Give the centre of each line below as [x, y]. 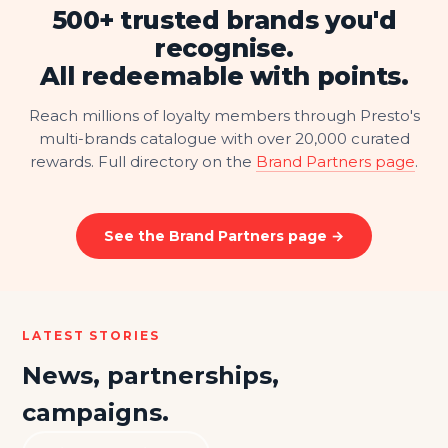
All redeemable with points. [224, 75]
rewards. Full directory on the [143, 161]
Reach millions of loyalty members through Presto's [224, 115]
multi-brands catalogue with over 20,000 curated [224, 138]
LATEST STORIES [91, 335]
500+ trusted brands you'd [224, 19]
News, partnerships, [150, 375]
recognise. [224, 47]
